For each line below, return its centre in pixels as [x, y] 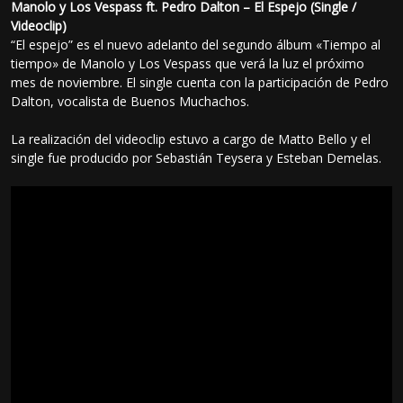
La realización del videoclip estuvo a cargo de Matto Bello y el [191, 139]
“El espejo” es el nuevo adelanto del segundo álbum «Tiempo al [196, 44]
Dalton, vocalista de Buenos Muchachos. [132, 101]
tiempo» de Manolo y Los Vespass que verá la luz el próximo [188, 63]
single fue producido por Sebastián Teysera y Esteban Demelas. [197, 157]
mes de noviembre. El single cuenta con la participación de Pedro [200, 82]
